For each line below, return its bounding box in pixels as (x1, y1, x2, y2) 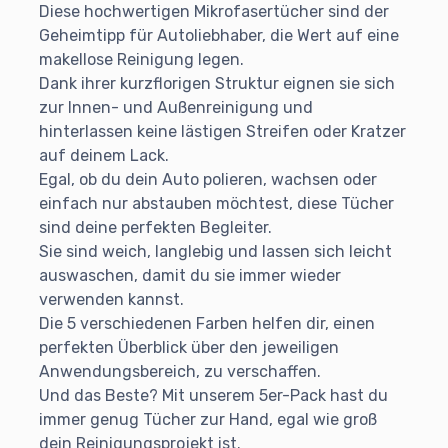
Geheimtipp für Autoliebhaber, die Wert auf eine (39, 26, 399, 46)
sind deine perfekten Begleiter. (39, 218, 272, 238)
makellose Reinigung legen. (39, 50, 244, 70)
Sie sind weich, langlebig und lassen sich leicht (39, 242, 392, 262)
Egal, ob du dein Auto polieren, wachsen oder (39, 170, 377, 190)
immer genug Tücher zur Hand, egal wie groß (39, 410, 377, 430)
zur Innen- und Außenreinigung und (39, 98, 313, 118)
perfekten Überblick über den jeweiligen (39, 338, 339, 358)
